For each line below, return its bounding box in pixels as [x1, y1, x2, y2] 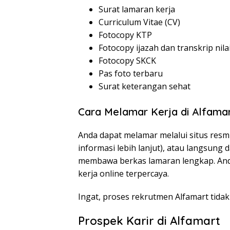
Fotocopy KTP [99, 29, 152, 41]
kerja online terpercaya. [78, 168, 169, 180]
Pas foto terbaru [99, 68, 163, 80]
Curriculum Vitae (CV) [99, 16, 180, 28]
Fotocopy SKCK [99, 55, 156, 67]
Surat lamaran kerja [99, 4, 175, 15]
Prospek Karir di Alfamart [78, 214, 220, 228]
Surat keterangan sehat [99, 81, 190, 92]
